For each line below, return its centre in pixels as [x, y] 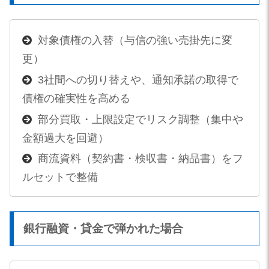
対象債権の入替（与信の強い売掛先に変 [135, 41]
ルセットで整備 [60, 177]
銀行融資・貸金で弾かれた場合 [103, 229]
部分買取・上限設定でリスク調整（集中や [140, 119]
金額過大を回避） [65, 138]
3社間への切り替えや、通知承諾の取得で [138, 80]
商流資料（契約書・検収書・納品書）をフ [140, 159]
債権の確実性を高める [76, 98]
